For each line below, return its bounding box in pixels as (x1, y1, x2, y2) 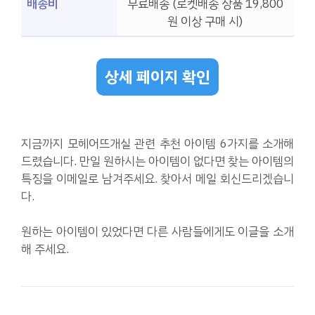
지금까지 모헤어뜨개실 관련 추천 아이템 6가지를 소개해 (21, 134, 294, 153)
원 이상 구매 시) (167, 13, 243, 31)
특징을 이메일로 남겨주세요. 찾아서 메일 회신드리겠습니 (21, 169, 294, 188)
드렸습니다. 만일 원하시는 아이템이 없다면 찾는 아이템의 (21, 152, 294, 170)
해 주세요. (21, 240, 69, 259)
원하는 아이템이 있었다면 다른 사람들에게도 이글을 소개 (21, 223, 294, 241)
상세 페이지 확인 (105, 65, 210, 89)
